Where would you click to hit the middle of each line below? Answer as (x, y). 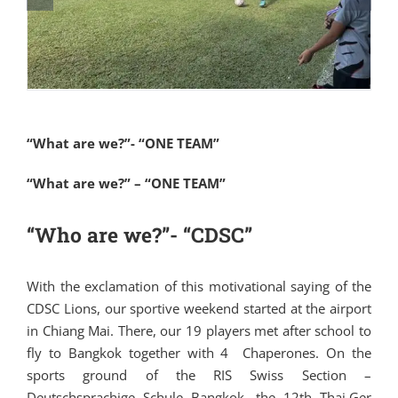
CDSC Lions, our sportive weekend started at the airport (199, 309)
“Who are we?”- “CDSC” (139, 235)
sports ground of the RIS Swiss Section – (199, 375)
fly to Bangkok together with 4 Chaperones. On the (199, 353)
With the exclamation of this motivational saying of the (199, 287)
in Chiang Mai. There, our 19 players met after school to (199, 331)
